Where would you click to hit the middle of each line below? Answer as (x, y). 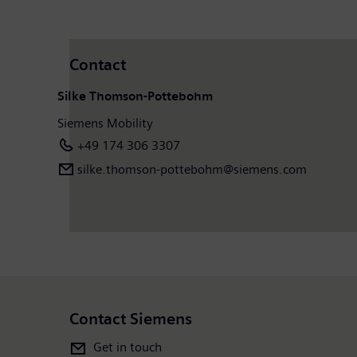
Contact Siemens (131, 319)
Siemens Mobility (105, 123)
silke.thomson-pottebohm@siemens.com (192, 169)
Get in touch (127, 347)
